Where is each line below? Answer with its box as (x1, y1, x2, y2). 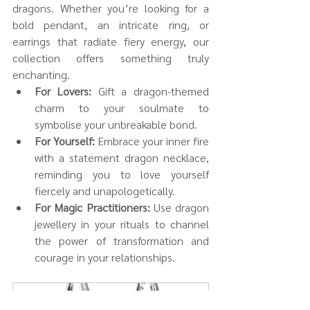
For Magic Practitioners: (35, 199, 150, 215)
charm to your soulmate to (35, 100, 209, 115)
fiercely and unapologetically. (35, 183, 175, 198)
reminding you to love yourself (35, 166, 209, 181)
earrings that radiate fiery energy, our (12, 33, 209, 48)
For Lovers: (35, 83, 91, 98)
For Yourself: (35, 133, 95, 148)
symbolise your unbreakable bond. (35, 116, 197, 131)
